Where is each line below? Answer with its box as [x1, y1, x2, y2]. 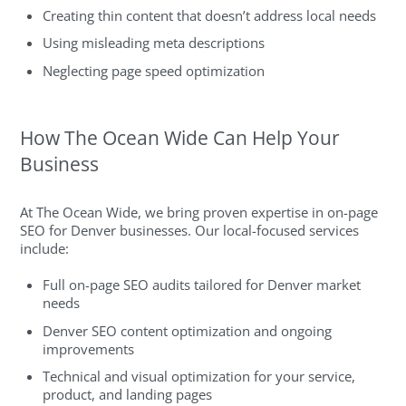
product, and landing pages [43, 385, 213, 404]
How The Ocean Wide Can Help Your [20, 124, 341, 150]
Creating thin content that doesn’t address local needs [43, 5, 377, 24]
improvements [43, 339, 135, 358]
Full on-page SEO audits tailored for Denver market [43, 275, 362, 295]
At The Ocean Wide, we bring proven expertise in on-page [20, 203, 379, 222]
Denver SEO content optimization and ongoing [43, 321, 333, 340]
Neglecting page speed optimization [43, 61, 266, 80]
